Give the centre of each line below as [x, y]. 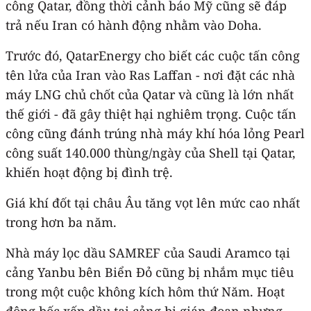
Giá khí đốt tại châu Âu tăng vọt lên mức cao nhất [153, 202]
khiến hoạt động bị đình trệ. [89, 172]
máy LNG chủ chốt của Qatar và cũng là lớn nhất [150, 94]
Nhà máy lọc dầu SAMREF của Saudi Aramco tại [148, 252]
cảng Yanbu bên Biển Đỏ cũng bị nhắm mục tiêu [150, 272]
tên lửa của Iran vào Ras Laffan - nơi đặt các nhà [150, 75]
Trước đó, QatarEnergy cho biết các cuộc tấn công [153, 55]
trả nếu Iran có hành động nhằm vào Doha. [134, 25]
